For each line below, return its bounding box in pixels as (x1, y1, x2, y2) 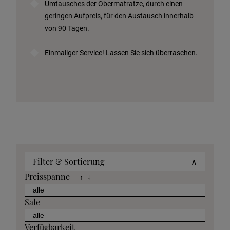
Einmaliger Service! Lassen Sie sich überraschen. (45, 49, 198, 57)
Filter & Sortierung (33, 156, 104, 167)
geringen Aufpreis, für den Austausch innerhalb (45, 12, 194, 20)
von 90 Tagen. (45, 24, 89, 32)
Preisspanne (25, 171, 70, 182)
